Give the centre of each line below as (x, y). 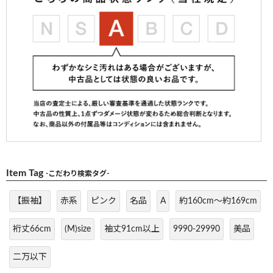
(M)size (78, 229)
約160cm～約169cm (218, 201)
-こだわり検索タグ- (77, 173)
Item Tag (26, 173)
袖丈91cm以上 (132, 229)
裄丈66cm (32, 229)
